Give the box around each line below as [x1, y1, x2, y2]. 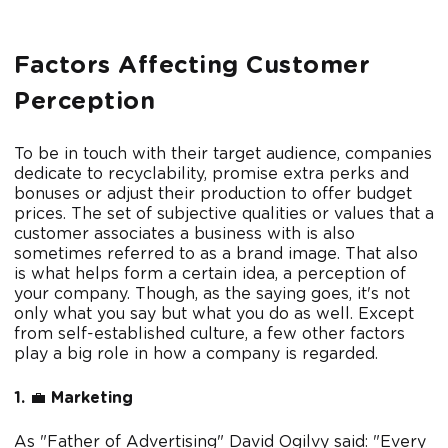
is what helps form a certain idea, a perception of [14, 266, 406, 283]
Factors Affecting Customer [14, 54, 370, 79]
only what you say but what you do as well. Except [14, 306, 414, 323]
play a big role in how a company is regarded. [14, 346, 378, 363]
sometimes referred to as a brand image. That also [14, 246, 418, 263]
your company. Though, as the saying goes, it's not [14, 286, 410, 303]
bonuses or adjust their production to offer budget [14, 186, 412, 203]
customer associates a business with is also [14, 226, 355, 243]
